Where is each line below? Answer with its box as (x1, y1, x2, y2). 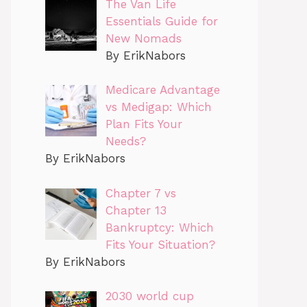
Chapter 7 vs (105, 186, 176, 200)
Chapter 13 (105, 203, 167, 217)
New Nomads (105, 31, 182, 45)
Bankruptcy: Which (105, 220, 214, 234)
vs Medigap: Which (105, 100, 212, 114)
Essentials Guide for (105, 14, 218, 28)
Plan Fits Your (105, 117, 182, 132)
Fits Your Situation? (105, 237, 215, 251)
